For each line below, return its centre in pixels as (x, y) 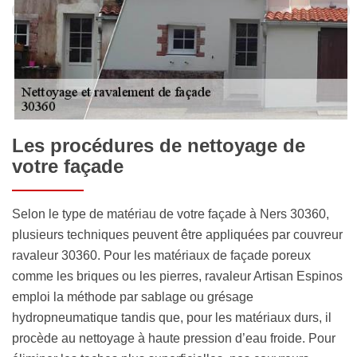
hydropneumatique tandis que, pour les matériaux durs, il (172, 317)
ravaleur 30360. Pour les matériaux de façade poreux (161, 255)
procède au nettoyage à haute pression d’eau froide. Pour (174, 338)
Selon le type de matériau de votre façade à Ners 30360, (171, 214)
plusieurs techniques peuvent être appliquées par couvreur (177, 234)
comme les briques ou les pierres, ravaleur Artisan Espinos (177, 276)
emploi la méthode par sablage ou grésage (133, 296)
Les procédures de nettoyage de (159, 145)
